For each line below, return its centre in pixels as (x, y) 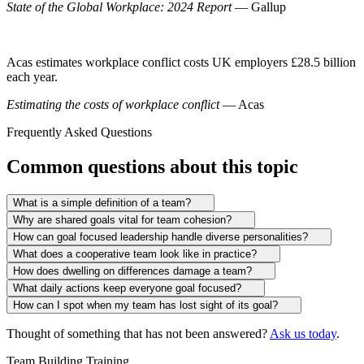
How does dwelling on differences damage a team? (132, 271)
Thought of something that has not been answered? (138, 333)
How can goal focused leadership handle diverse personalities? (160, 236)
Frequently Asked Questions (79, 132)
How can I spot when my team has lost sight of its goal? (145, 305)
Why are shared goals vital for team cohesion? (122, 219)
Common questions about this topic (152, 166)
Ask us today (303, 333)
